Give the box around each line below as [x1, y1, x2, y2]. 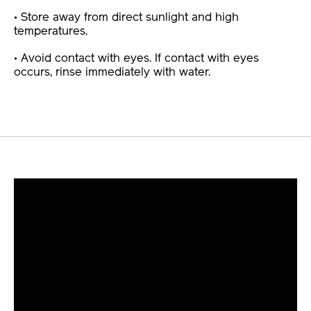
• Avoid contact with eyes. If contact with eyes [14, 53, 259, 65]
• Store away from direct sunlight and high [14, 12, 239, 24]
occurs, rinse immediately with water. [14, 67, 210, 79]
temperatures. [14, 26, 87, 38]
